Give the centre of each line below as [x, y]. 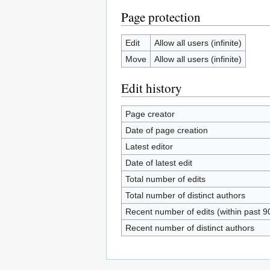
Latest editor [149, 146]
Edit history [152, 88]
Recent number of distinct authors [190, 228]
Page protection [161, 17]
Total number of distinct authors [185, 195]
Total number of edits [165, 179]
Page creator [150, 114]
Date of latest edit [159, 162]
